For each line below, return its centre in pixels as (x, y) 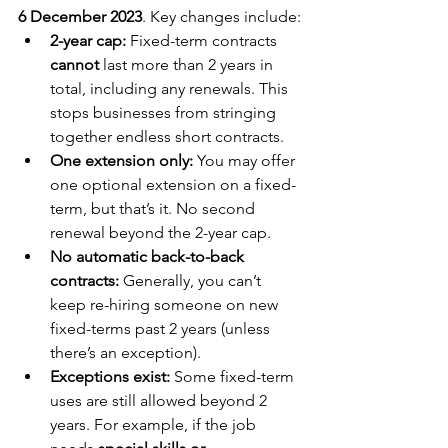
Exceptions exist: (110, 376)
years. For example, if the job (155, 424)
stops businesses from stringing (165, 112)
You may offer (246, 160)
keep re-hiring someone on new (166, 304)
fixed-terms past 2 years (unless (162, 328)
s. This (268, 88)
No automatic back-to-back (149, 256)
